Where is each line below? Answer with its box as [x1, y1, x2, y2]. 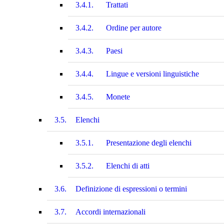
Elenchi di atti [106, 161, 149, 170]
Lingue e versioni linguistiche [106, 69, 199, 78]
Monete [106, 92, 130, 101]
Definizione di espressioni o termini [75, 184, 187, 193]
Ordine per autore [106, 23, 161, 32]
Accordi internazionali [75, 207, 145, 216]
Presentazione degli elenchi [106, 138, 191, 147]
